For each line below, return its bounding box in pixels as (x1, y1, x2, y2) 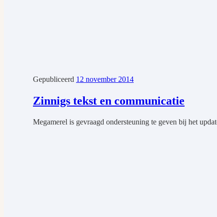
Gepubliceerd (33, 75, 76, 84)
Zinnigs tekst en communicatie (33, 94, 185, 108)
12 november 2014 (76, 75, 134, 84)
